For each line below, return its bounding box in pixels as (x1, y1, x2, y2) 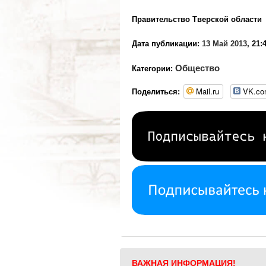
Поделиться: (132, 87, 180, 96)
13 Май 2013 (202, 39, 247, 48)
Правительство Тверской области (132, 15, 262, 24)
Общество (175, 63, 220, 73)
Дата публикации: (132, 39, 199, 48)
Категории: (132, 64, 175, 73)
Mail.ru (196, 85, 219, 97)
